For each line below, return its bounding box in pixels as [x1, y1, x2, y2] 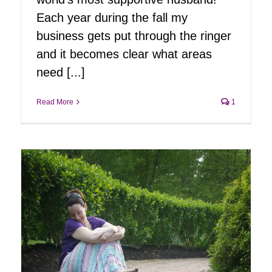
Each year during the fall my [36, 11, 188, 25]
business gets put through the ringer [36, 29, 231, 43]
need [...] [36, 66, 85, 80]
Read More [36, 98, 73, 107]
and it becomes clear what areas [36, 47, 212, 61]
